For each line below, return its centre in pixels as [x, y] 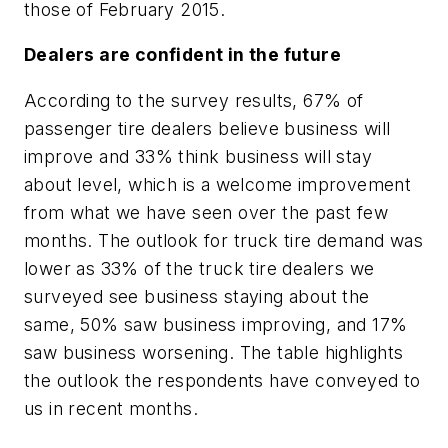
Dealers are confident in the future [182, 55]
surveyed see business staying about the [197, 296]
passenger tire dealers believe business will [207, 128]
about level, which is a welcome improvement [218, 184]
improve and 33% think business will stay [198, 156]
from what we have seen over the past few [206, 212]
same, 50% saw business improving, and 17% [216, 324]
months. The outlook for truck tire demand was [223, 240]
